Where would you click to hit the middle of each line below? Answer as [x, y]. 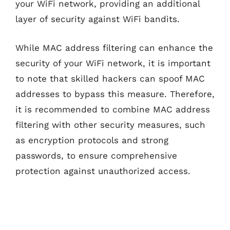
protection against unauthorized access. [103, 171]
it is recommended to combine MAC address [113, 109]
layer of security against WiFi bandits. [98, 19]
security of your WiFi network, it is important [113, 63]
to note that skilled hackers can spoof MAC [110, 78]
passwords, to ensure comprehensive [96, 155]
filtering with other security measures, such [110, 124]
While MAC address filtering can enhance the [114, 47]
